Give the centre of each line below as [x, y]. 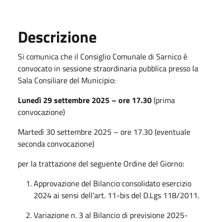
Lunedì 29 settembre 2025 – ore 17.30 [85, 100]
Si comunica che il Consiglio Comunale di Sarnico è [103, 56]
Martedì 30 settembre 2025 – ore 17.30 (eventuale [104, 132]
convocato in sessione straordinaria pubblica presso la [108, 68]
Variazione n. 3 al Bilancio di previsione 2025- [111, 215]
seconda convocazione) [56, 143]
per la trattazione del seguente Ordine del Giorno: [101, 163]
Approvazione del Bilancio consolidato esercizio [112, 183]
